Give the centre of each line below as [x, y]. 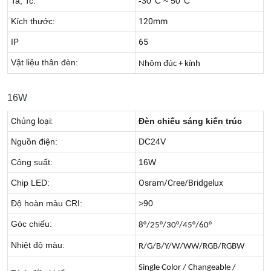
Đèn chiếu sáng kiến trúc [190, 121]
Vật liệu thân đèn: [44, 62]
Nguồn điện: [34, 142]
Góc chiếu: [31, 224]
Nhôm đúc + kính [169, 64]
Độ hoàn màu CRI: [47, 203]
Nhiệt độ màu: [38, 245]
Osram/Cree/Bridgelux [181, 183]
